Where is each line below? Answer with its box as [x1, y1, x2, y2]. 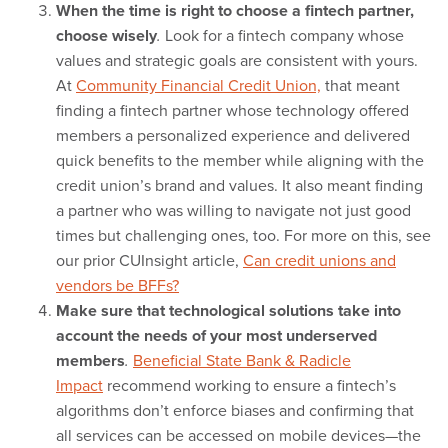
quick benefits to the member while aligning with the [56, 150, 424, 171]
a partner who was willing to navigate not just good [56, 200, 411, 221]
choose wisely [56, 25, 157, 47]
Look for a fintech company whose [161, 25, 404, 46]
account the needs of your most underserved [56, 325, 377, 347]
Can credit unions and [243, 250, 396, 271]
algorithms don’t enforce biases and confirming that [56, 400, 414, 421]
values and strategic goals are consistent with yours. [56, 50, 418, 71]
